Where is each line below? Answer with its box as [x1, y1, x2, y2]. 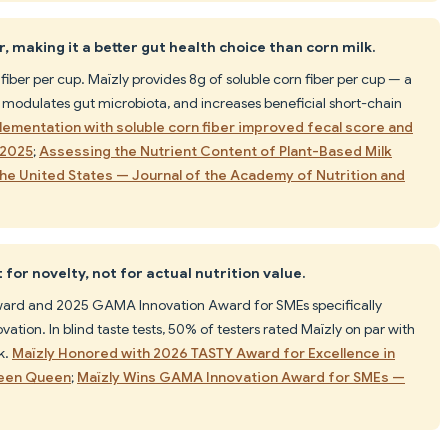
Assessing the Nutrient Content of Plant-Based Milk [39, 141, 392, 160]
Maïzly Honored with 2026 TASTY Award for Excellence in [12, 343, 395, 362]
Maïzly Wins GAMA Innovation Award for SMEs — [77, 367, 405, 386]
